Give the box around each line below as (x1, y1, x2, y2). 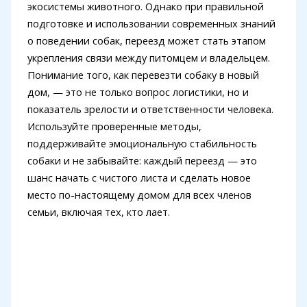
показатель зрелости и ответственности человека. (27, 102, 273, 116)
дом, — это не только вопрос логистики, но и (27, 85, 249, 99)
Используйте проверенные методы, (27, 119, 201, 134)
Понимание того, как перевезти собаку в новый (27, 68, 259, 82)
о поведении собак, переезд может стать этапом (27, 34, 266, 48)
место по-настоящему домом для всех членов (27, 188, 251, 202)
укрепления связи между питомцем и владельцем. (27, 51, 270, 65)
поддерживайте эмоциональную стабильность (27, 136, 257, 151)
